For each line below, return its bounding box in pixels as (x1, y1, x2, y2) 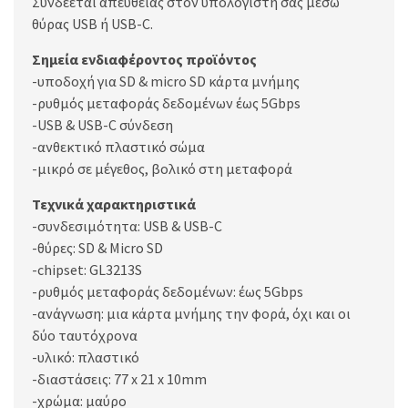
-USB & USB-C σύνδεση (32, 115, 173, 134)
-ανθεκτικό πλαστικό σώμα (32, 137, 205, 156)
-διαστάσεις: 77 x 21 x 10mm (32, 369, 207, 388)
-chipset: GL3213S (32, 260, 142, 279)
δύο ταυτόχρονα (32, 325, 138, 344)
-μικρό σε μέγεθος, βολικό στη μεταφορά (32, 158, 292, 178)
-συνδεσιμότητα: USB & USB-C (32, 216, 222, 235)
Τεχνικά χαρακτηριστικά (32, 194, 196, 213)
